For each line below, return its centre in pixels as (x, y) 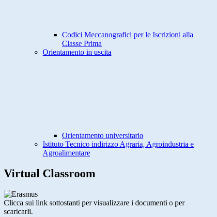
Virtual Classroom (50, 174)
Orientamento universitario (103, 136)
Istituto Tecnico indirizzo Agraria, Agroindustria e (118, 144)
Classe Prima (82, 44)
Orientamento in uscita (77, 52)
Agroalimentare (66, 153)
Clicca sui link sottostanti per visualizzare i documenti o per (94, 203)
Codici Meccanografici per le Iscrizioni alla (128, 35)
